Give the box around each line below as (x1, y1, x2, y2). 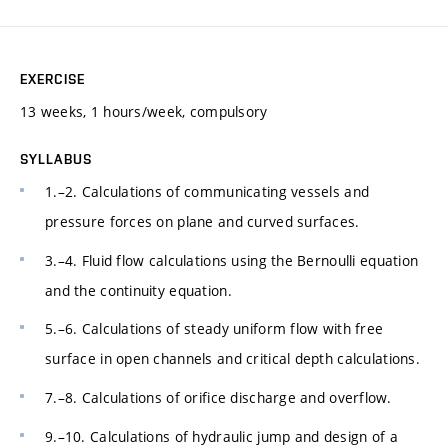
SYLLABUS (20, 150, 92, 167)
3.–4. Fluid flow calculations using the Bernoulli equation (45, 250, 419, 270)
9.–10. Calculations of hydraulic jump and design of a (45, 426, 398, 446)
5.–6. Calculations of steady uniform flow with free (45, 319, 384, 339)
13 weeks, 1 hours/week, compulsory (20, 101, 268, 121)
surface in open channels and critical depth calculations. (45, 349, 420, 369)
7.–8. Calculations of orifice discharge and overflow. (45, 388, 391, 408)
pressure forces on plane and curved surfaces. (45, 211, 360, 231)
